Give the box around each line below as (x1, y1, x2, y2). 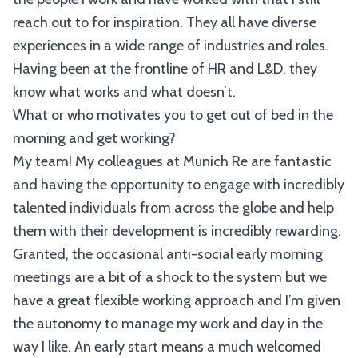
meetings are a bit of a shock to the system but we (13, 268, 327, 286)
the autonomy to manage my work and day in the (13, 315, 323, 332)
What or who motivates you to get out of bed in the (13, 106, 333, 124)
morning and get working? (13, 129, 176, 147)
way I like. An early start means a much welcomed (13, 338, 321, 356)
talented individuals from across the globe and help (13, 199, 334, 217)
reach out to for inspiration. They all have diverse (13, 14, 316, 31)
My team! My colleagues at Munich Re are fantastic (13, 153, 332, 170)
